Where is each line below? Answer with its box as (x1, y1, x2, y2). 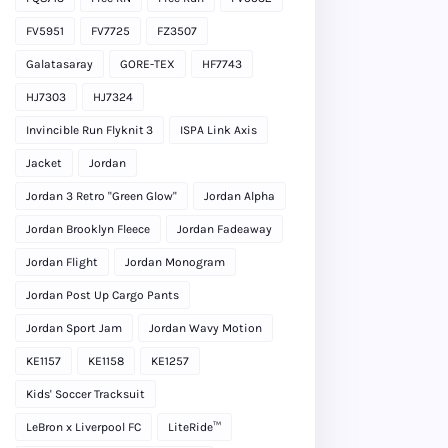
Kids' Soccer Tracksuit (26, 386, 145, 401)
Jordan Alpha (204, 188, 275, 203)
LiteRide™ (168, 419, 221, 434)
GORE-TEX (120, 56, 175, 71)
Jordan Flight (26, 254, 98, 269)
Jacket (26, 155, 62, 170)
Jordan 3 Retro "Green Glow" (26, 188, 177, 203)
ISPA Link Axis (180, 122, 257, 137)
